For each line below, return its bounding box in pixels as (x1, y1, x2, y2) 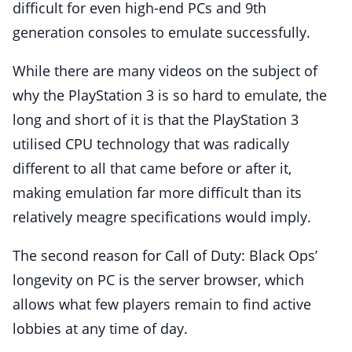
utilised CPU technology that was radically (13, 134, 289, 154)
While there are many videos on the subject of (13, 61, 317, 81)
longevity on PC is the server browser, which (13, 270, 304, 290)
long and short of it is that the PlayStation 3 (13, 110, 299, 130)
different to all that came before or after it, (13, 159, 291, 178)
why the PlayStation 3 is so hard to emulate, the (13, 86, 327, 105)
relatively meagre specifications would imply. (13, 207, 311, 227)
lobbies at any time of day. (13, 319, 188, 339)
